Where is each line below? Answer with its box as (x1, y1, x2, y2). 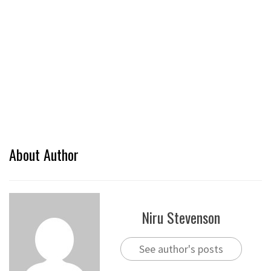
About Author (9, 143, 79, 165)
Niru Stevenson (142, 206, 220, 229)
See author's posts (139, 242, 223, 256)
